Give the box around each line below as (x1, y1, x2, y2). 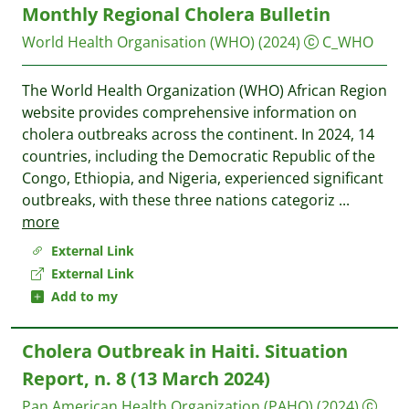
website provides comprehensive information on (22, 102, 357, 122)
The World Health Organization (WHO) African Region (22, 80, 387, 100)
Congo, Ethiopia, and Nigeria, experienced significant (22, 168, 383, 188)
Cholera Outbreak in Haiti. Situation (22, 339, 348, 363)
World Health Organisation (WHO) (22, 32, 255, 52)
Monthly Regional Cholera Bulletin (22, 2, 330, 26)
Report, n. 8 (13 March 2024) (22, 366, 270, 391)
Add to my (44, 288, 118, 305)
